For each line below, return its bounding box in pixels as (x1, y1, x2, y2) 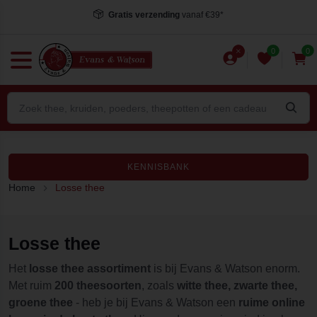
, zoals (142, 279, 177, 292)
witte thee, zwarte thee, (177, 279, 297, 292)
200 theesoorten (52, 279, 142, 292)
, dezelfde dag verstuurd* (163, 10, 259, 20)
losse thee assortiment (29, 263, 151, 275)
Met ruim (8, 279, 52, 292)
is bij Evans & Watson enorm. (151, 263, 300, 275)
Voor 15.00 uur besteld (73, 10, 163, 20)
